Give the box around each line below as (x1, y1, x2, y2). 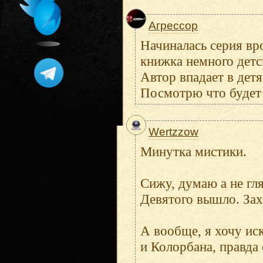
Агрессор (149, 19, 198, 32)
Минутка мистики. (140, 144, 247, 159)
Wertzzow (149, 126, 198, 138)
